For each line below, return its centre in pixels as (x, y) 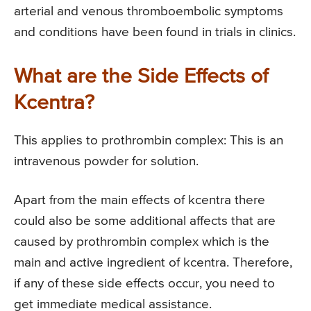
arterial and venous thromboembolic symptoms (149, 12)
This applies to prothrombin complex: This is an (149, 141)
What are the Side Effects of (141, 77)
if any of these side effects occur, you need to (144, 284)
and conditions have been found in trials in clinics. (155, 33)
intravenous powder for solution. (106, 162)
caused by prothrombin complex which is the (142, 242)
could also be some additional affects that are (145, 221)
